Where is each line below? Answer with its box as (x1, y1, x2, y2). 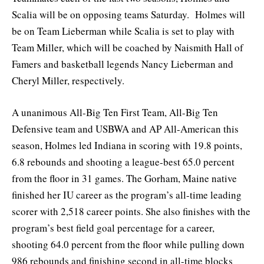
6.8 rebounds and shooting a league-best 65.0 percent (12, 155, 235, 169)
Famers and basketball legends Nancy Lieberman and (12, 57, 233, 71)
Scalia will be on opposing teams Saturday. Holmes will (12, 8, 245, 22)
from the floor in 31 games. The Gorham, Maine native (12, 171, 237, 186)
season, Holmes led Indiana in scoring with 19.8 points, (12, 138, 242, 153)
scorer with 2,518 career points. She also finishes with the (12, 204, 250, 219)
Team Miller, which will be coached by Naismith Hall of (12, 41, 243, 55)
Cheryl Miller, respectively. (12, 74, 124, 88)
